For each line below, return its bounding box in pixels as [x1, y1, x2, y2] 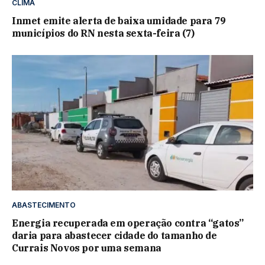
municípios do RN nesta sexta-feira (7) [12, 27, 195, 39]
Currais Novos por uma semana [12, 242, 161, 254]
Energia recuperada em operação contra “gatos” [12, 217, 244, 230]
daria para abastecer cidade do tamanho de [12, 230, 217, 242]
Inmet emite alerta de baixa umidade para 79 [12, 14, 226, 27]
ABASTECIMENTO [12, 201, 76, 210]
